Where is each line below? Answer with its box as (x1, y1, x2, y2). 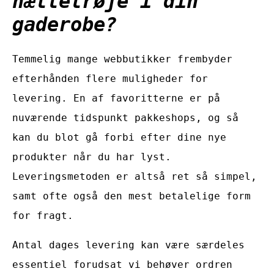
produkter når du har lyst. (12, 150, 171, 163)
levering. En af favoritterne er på (12, 92, 220, 104)
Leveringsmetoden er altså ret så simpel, (12, 170, 257, 182)
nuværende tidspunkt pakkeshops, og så (12, 111, 239, 124)
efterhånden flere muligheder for (12, 72, 208, 84)
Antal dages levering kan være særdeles (12, 239, 245, 251)
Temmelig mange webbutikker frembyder (12, 53, 232, 65)
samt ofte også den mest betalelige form (12, 190, 251, 202)
